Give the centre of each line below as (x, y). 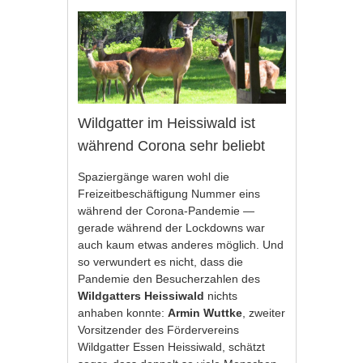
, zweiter (264, 312)
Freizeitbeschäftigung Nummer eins (169, 193)
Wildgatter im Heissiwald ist (167, 123)
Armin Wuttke (205, 312)
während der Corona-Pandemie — (167, 210)
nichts (221, 295)
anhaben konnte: (123, 312)
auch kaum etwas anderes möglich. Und (181, 244)
